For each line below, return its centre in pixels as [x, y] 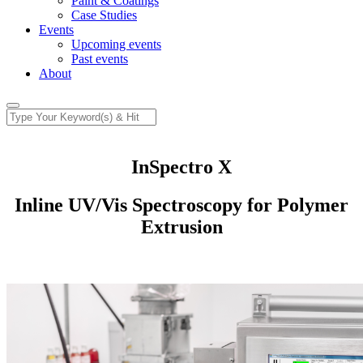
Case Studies [104, 15]
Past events [100, 59]
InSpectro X [181, 167]
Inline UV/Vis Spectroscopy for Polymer [181, 205]
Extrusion [181, 226]
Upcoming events [116, 44]
